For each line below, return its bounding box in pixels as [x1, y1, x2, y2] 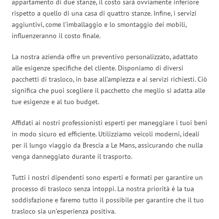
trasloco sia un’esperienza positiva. [12, 206, 116, 216]
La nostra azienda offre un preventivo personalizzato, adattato [12, 52, 198, 61]
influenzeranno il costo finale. [12, 31, 101, 40]
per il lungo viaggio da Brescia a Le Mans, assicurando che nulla [12, 140, 203, 150]
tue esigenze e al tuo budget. [12, 97, 99, 106]
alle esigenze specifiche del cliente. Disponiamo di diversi [12, 63, 183, 72]
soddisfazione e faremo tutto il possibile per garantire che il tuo [12, 195, 204, 204]
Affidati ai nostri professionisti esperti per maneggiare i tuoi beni [12, 118, 207, 127]
